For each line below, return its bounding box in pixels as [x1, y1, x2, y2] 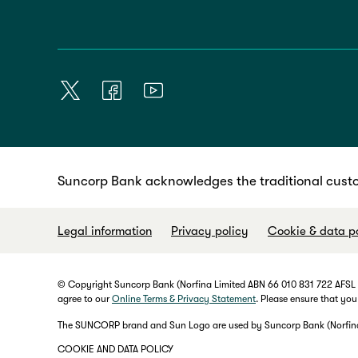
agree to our [58, 293, 112, 305]
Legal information [58, 224, 152, 239]
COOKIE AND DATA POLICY [58, 344, 173, 356]
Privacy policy [171, 224, 249, 239]
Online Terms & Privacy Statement [112, 293, 256, 305]
